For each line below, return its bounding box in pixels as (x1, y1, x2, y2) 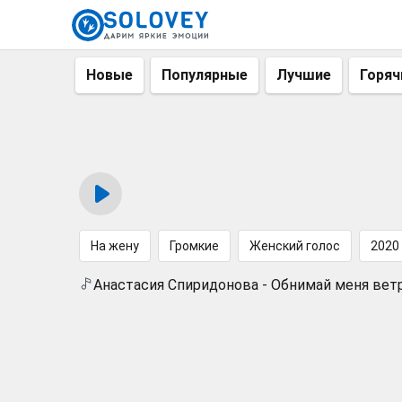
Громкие (170, 239, 219, 253)
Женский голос (249, 239, 340, 253)
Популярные (162, 66, 248, 83)
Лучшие (276, 66, 331, 83)
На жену (91, 239, 139, 253)
